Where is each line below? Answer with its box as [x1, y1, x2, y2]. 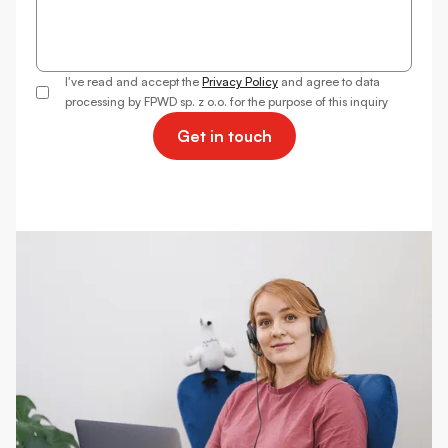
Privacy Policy [202, 74, 278, 90]
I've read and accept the [65, 74, 202, 90]
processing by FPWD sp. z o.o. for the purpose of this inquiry [65, 94, 388, 110]
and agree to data [278, 74, 380, 90]
